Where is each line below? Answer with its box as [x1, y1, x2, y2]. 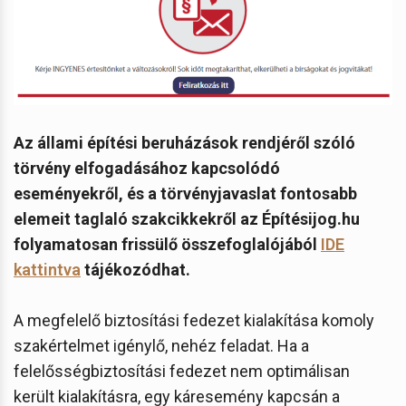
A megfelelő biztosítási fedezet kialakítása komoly [14, 310, 374, 330]
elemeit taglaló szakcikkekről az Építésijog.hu [14, 208, 360, 228]
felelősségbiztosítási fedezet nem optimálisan [14, 361, 350, 381]
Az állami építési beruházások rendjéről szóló [14, 132, 355, 152]
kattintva [14, 259, 81, 279]
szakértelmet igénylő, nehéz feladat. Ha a [14, 335, 309, 355]
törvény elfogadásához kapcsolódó [14, 158, 280, 178]
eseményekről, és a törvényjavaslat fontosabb [14, 183, 357, 203]
